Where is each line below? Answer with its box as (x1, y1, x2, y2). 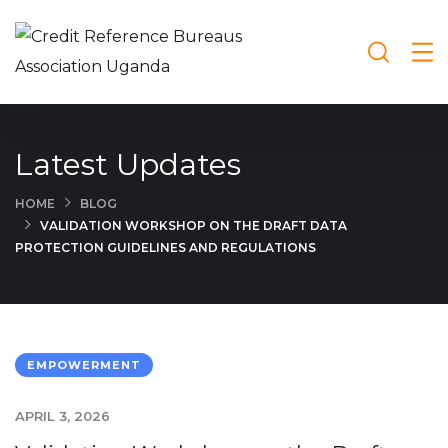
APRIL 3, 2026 (15, 408, 110, 424)
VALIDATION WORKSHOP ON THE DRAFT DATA (40, 217, 347, 233)
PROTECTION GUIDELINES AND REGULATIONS (15, 239, 316, 255)
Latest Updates (15, 145, 241, 183)
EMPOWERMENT (27, 358, 141, 372)
